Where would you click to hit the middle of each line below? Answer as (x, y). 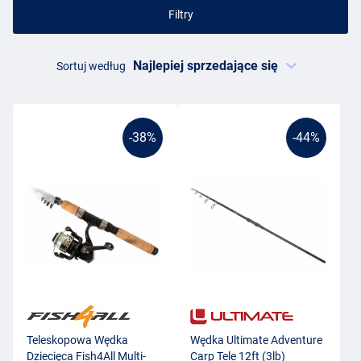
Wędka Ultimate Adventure (256, 340)
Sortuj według (91, 66)
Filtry (180, 14)
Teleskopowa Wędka (77, 340)
